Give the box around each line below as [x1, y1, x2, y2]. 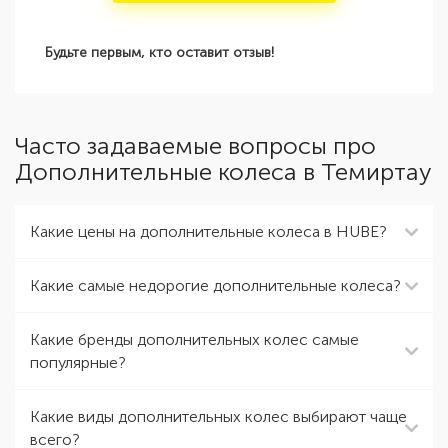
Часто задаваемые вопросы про [15, 131, 376, 160]
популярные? [30, 353, 126, 372]
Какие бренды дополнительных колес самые [30, 330, 359, 349]
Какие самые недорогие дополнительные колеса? [30, 276, 401, 295]
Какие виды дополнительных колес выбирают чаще [30, 407, 407, 426]
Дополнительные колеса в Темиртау [15, 157, 432, 186]
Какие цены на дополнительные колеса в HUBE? [30, 222, 387, 241]
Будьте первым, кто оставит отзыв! [45, 44, 274, 61]
